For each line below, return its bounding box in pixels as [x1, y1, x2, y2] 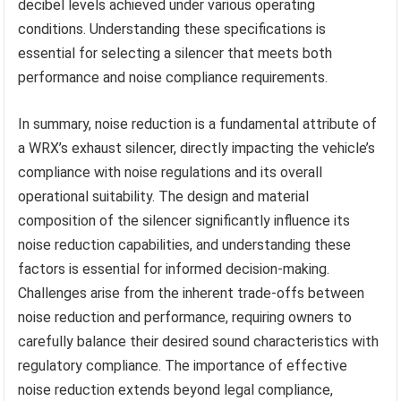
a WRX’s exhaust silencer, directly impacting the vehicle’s [18, 140, 376, 158]
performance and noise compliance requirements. [18, 69, 328, 87]
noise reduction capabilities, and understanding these [18, 236, 352, 254]
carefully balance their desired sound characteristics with [18, 333, 380, 351]
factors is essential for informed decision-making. [18, 260, 330, 278]
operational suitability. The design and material [18, 188, 310, 206]
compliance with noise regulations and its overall [18, 164, 323, 182]
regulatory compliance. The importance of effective [18, 357, 348, 375]
